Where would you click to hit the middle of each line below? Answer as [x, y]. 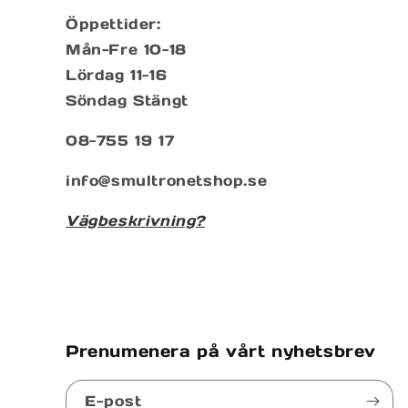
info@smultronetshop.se [167, 180]
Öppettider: [113, 23]
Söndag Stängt [127, 100]
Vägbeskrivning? [135, 220]
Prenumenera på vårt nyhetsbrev [221, 351]
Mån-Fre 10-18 [126, 49]
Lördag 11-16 [117, 74]
